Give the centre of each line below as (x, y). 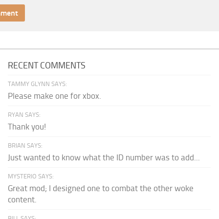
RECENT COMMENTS (47, 66)
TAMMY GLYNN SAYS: (38, 84)
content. (22, 200)
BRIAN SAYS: (25, 146)
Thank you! (27, 127)
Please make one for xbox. (55, 96)
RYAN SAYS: (24, 115)
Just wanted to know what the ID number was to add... (104, 158)
